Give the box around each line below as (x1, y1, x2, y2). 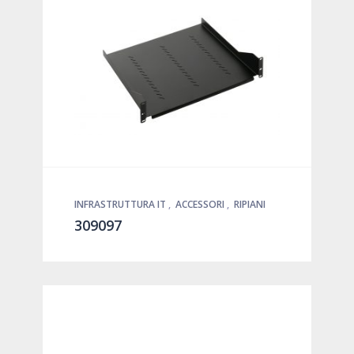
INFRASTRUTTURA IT (74, 197, 168, 211)
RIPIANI (234, 197, 265, 211)
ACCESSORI (175, 197, 227, 211)
